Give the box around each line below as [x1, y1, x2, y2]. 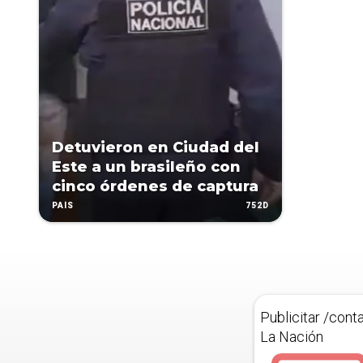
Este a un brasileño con [52, 158, 241, 176]
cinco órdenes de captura [52, 177, 258, 195]
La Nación [260, 328, 323, 345]
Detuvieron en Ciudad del [52, 139, 259, 156]
